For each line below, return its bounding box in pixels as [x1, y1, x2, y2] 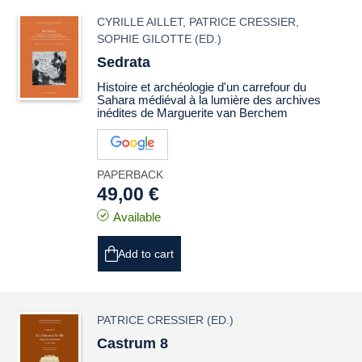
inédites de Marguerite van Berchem [97, 106, 288, 120]
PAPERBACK [97, 168, 164, 181]
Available [113, 210, 162, 224]
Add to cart [118, 247, 175, 260]
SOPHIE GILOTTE [97, 32, 192, 45]
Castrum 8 [97, 335, 169, 351]
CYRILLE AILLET [97, 15, 183, 28]
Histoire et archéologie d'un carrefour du [97, 80, 307, 94]
